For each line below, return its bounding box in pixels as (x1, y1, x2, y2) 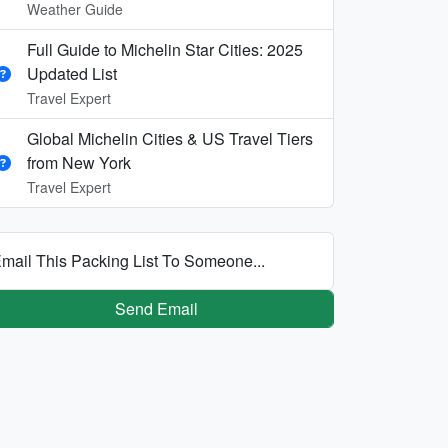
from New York (27, 150, 131, 174)
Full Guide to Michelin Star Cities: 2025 (27, 37, 303, 61)
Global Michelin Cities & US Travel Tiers (27, 126, 313, 150)
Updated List (27, 61, 117, 85)
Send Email (114, 296, 198, 320)
